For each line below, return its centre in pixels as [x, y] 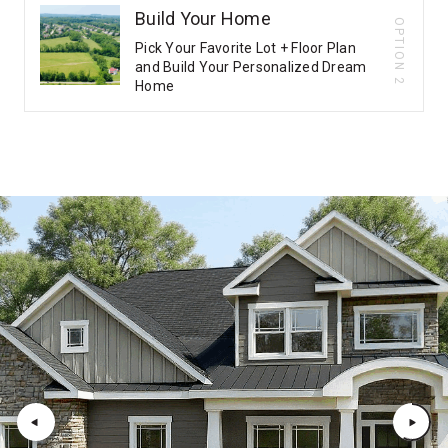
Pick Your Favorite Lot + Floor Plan [245, 48]
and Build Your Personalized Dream [251, 67]
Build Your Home [203, 18]
